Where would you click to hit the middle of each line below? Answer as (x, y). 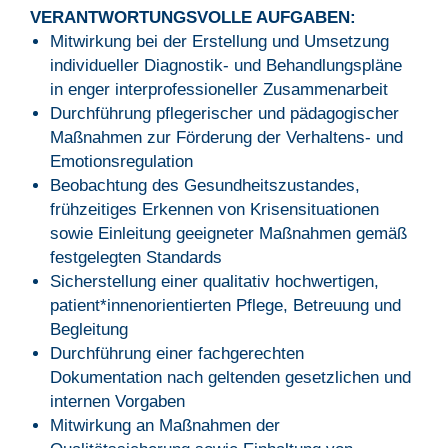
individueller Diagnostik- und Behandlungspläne (226, 65)
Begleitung (89, 329)
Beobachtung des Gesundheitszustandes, (205, 185)
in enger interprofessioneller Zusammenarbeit (219, 89)
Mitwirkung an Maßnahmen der (165, 425)
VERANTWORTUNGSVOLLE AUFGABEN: (193, 17)
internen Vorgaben (117, 401)
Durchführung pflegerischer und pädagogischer (224, 113)
